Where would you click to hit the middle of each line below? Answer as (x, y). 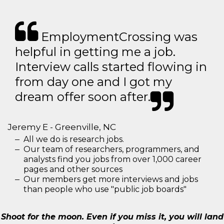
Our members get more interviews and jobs (111, 179)
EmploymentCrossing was (118, 37)
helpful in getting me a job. (95, 52)
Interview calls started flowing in (111, 67)
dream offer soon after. (83, 97)
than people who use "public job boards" (105, 189)
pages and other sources (73, 169)
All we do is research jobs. (74, 139)
